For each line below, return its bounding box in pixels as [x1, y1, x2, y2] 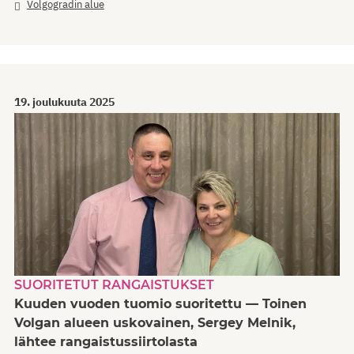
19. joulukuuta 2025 [14, 94, 115, 109]
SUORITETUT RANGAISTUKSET [14, 277, 214, 292]
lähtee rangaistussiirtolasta [14, 333, 198, 349]
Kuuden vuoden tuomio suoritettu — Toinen [14, 296, 307, 311]
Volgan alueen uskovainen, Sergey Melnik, [14, 314, 296, 330]
